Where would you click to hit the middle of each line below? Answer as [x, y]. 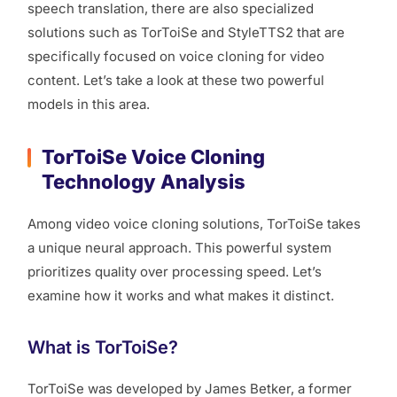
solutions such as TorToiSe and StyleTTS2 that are [186, 32]
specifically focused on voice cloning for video [176, 56]
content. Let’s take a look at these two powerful [176, 80]
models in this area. [89, 104]
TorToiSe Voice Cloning [153, 156]
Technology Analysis [144, 181]
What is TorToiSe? [103, 347]
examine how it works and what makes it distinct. [181, 295]
